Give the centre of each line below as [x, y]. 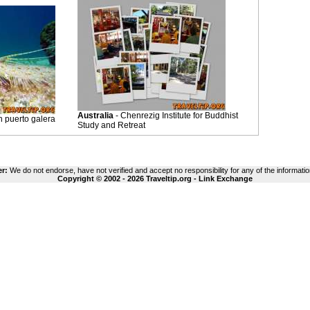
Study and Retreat [111, 125]
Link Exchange [226, 179]
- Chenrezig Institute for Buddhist [176, 116]
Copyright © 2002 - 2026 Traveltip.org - [128, 179]
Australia [95, 116]
